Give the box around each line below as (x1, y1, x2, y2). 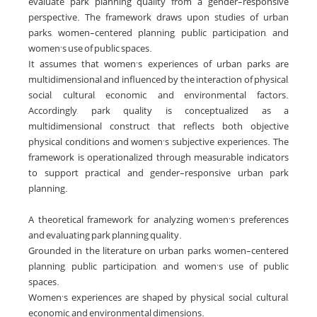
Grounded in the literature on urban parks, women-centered (28, 242, 289, 260)
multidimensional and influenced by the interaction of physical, (28, 71, 289, 89)
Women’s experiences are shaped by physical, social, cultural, (28, 289, 289, 307)
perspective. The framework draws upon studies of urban (28, 8, 289, 27)
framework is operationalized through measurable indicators (28, 149, 289, 167)
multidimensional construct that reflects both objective (28, 117, 289, 136)
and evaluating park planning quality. (28, 226, 182, 245)
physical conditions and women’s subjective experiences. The (28, 133, 289, 151)
